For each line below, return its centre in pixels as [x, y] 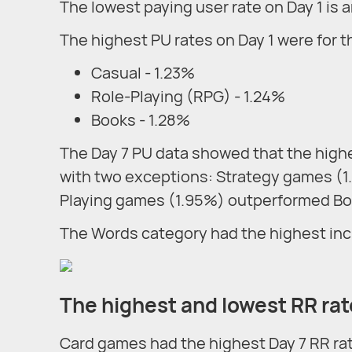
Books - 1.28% [141, 120]
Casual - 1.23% [143, 73]
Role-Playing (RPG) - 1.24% [188, 97]
